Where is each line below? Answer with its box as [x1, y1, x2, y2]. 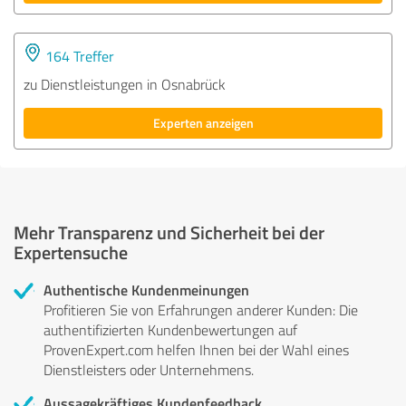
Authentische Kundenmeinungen [43, 278, 249, 300]
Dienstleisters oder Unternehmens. [43, 359, 254, 380]
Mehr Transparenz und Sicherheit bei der [14, 218, 324, 245]
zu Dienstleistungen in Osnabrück [24, 73, 226, 94]
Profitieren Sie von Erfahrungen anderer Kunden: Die [43, 299, 358, 320]
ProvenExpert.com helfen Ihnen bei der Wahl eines [43, 339, 349, 360]
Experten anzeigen [152, 113, 254, 131]
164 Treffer [42, 45, 114, 66]
